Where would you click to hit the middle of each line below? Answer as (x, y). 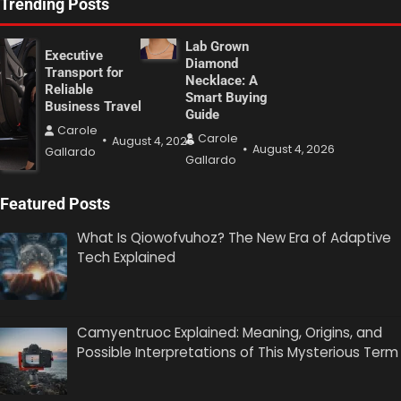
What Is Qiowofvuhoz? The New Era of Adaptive (235, 238)
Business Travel (93, 106)
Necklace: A (222, 81)
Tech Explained (127, 258)
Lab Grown (218, 47)
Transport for (84, 72)
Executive (73, 55)
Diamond (212, 64)
